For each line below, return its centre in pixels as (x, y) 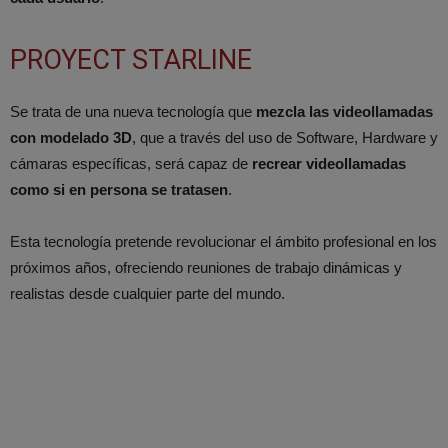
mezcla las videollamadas (344, 111)
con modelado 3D (71, 137)
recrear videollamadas (329, 163)
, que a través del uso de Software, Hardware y (285, 137)
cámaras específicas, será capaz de (131, 163)
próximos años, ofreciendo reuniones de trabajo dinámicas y (206, 267)
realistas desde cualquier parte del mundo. (147, 293)
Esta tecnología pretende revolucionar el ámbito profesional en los (223, 241)
